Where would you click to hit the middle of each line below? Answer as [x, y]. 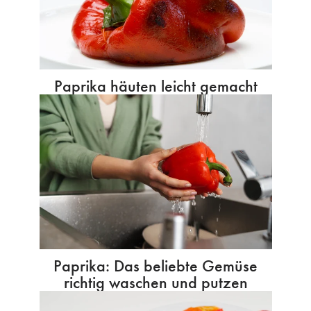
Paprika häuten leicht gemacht [155, 85]
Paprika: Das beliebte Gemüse [155, 265]
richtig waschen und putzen [155, 282]
